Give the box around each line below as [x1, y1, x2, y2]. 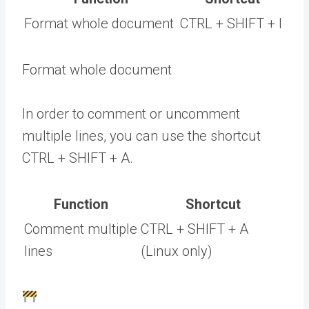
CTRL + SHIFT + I [180, 15, 282, 32]
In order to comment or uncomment [22, 106, 240, 123]
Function [54, 196, 108, 213]
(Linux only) [141, 243, 212, 260]
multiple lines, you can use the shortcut [22, 128, 261, 145]
